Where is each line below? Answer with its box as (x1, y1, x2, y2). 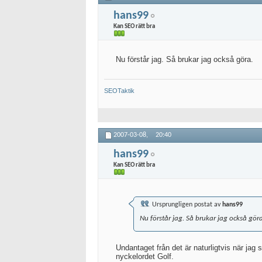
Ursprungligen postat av (150, 201, 222, 208)
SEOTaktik (104, 87, 135, 94)
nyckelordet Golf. (116, 252, 174, 261)
